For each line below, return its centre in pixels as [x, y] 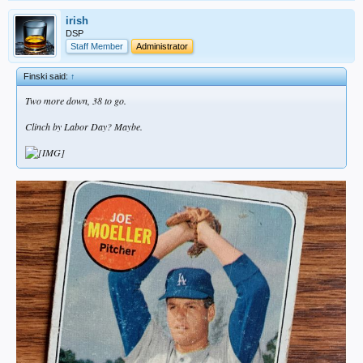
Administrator [162, 47]
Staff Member [97, 47]
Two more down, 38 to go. [76, 101]
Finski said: [47, 77]
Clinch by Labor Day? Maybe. [84, 127]
